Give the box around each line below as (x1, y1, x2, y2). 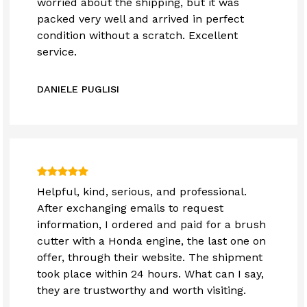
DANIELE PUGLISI (37, 84, 120, 95)
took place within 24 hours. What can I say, (37, 267, 265, 281)
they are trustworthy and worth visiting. (37, 284, 247, 297)
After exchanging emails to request (37, 201, 224, 215)
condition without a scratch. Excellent (37, 29, 238, 42)
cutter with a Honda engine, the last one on (37, 234, 267, 248)
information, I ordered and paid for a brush (37, 218, 267, 232)
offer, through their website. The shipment (37, 251, 263, 265)
